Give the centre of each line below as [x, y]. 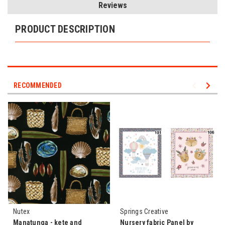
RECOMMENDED [38, 85]
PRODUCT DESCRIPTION [65, 29]
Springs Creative [144, 211]
